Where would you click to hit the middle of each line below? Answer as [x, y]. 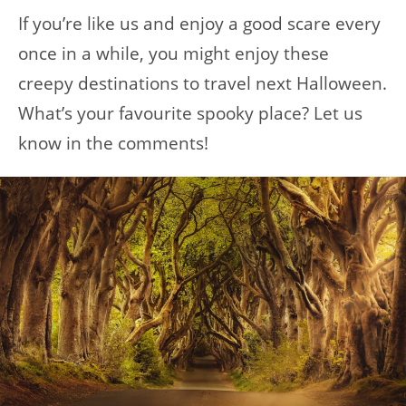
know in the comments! [113, 143]
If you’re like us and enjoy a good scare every [199, 23]
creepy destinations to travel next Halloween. [203, 83]
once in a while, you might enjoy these [174, 53]
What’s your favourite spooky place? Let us [190, 113]
